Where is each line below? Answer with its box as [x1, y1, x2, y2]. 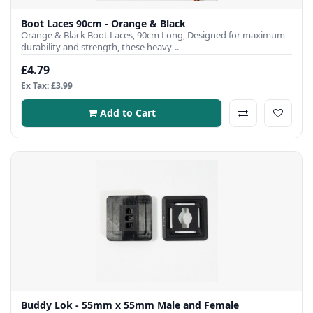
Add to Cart [99, 105, 156, 119]
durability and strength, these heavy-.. [21, 41, 179, 54]
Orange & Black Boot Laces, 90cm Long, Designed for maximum [21, 29, 285, 42]
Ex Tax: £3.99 [21, 79, 73, 92]
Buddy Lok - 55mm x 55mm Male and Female [21, 298, 239, 312]
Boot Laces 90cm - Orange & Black [21, 17, 186, 31]
